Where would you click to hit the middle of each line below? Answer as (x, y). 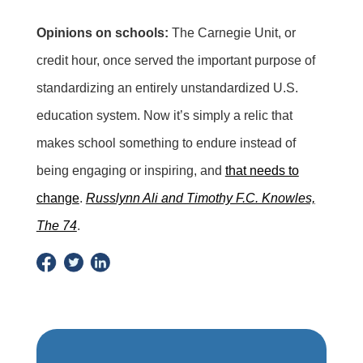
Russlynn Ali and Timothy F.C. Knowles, (200, 198)
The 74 (56, 225)
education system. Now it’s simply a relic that (164, 115)
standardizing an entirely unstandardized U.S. (167, 88)
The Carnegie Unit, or (232, 32)
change (58, 198)
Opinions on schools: (102, 32)
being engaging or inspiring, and (130, 170)
